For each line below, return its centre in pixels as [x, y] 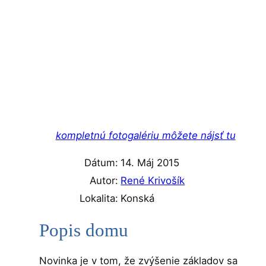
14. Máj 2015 [150, 162]
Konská [138, 198]
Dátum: [102, 162]
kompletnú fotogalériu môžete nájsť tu [145, 135]
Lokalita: [99, 198]
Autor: [104, 180]
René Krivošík [153, 180]
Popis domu [84, 230]
